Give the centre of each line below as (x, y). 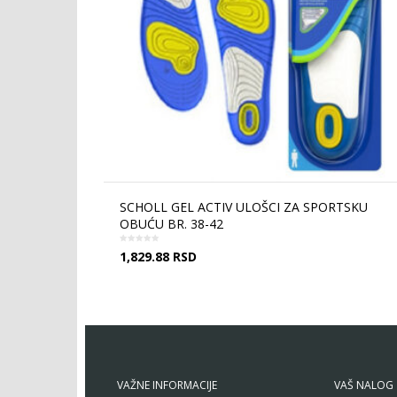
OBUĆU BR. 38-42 (171, 223)
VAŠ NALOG (364, 385)
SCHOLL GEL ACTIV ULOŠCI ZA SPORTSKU (244, 206)
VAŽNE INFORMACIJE (167, 385)
